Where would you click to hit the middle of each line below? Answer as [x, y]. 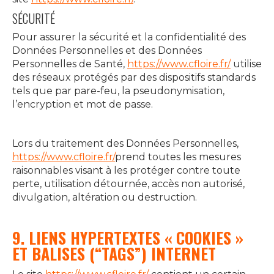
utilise [246, 64]
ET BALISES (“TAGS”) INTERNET [114, 254]
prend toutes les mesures [178, 157]
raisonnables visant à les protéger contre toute [126, 170]
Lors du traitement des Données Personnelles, [125, 143]
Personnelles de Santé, [70, 64]
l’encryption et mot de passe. [83, 104]
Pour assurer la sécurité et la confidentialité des [129, 37]
